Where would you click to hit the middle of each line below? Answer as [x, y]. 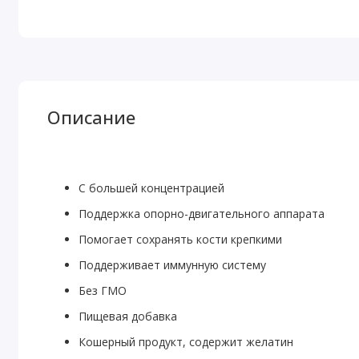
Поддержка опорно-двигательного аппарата [202, 213]
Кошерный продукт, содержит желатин [186, 341]
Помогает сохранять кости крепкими [181, 239]
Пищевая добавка [128, 316]
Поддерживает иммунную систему [173, 264]
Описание [92, 117]
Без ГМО [103, 290]
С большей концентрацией [152, 188]
